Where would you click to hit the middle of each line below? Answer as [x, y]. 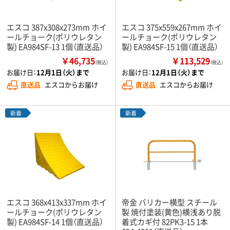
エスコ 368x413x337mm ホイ [57, 202]
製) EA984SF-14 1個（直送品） [55, 221]
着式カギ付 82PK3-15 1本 [165, 221]
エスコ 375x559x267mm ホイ [172, 27]
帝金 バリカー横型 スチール [169, 202]
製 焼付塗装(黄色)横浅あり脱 [171, 212]
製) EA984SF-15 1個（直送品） [170, 46]
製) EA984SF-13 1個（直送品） [55, 46]
